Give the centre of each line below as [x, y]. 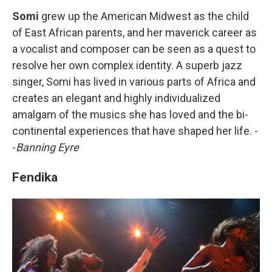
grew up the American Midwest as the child [144, 16]
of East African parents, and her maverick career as [134, 33]
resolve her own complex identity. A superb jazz [127, 66]
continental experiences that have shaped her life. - [135, 131]
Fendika [35, 177]
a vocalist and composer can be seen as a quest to [134, 49]
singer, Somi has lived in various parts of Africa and [134, 82]
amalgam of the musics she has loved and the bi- [130, 115]
